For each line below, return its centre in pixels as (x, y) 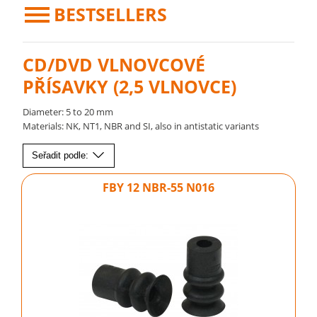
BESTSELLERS (111, 14)
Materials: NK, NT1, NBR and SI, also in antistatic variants (141, 126)
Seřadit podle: (62, 155)
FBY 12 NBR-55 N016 (158, 187)
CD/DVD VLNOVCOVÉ (114, 64)
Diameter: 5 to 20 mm (68, 112)
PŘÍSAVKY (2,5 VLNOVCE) (130, 86)
